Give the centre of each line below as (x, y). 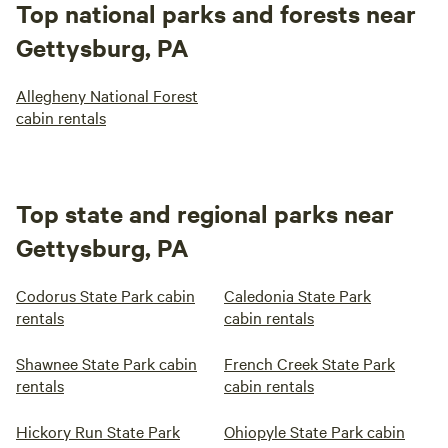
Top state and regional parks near (205, 213)
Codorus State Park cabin (105, 295)
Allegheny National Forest (107, 95)
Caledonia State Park (297, 295)
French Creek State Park (309, 363)
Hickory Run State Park (98, 431)
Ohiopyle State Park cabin (314, 431)
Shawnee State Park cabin (106, 363)
